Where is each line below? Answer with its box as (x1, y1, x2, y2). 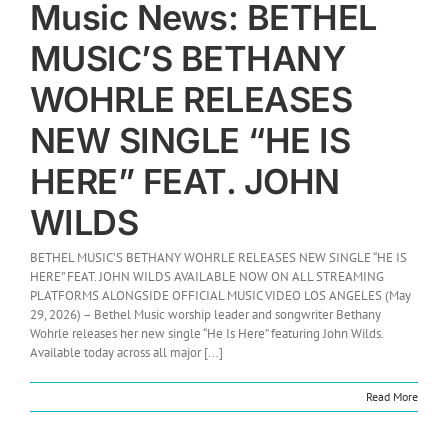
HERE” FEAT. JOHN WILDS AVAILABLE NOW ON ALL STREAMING (30, 268, 384, 286)
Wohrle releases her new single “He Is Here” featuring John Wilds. (30, 325, 383, 343)
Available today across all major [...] (30, 344, 223, 362)
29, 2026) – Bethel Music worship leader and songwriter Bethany (30, 306, 381, 324)
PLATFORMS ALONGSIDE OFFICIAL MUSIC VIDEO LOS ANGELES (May (30, 287, 411, 305)
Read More (366, 389, 418, 405)
